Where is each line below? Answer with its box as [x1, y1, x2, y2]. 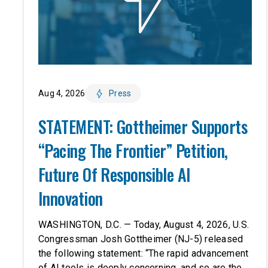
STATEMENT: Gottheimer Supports [38, 114, 248, 139]
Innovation [38, 186, 103, 211]
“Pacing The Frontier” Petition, [38, 138, 228, 163]
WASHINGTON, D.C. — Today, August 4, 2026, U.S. [38, 219, 249, 231]
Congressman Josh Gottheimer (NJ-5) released [38, 233, 243, 245]
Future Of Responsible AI [38, 162, 191, 187]
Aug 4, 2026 [38, 89, 86, 99]
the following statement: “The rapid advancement [38, 248, 249, 260]
